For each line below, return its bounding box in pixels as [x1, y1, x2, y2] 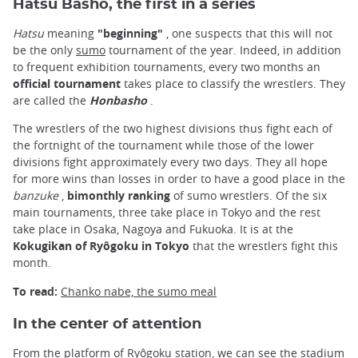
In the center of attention [13, 316, 201, 332]
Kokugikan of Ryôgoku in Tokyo [13, 238, 189, 254]
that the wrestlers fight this [189, 238, 338, 254]
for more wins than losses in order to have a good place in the [13, 171, 345, 187]
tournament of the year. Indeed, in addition [105, 42, 341, 58]
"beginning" [97, 26, 163, 42]
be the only [13, 42, 76, 58]
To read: [13, 283, 58, 299]
